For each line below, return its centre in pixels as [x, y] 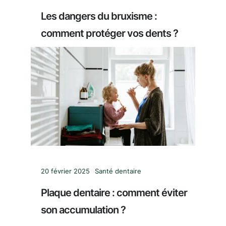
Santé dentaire [118, 171]
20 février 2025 [65, 171]
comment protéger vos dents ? [109, 34]
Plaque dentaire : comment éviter [114, 193]
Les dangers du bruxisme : [99, 16]
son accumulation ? [83, 210]
